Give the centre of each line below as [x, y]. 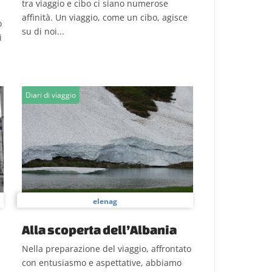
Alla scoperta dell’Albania [99, 229]
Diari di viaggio [51, 95]
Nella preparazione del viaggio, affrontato [107, 249]
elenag [105, 201]
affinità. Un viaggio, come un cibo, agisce [105, 17]
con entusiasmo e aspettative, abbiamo [102, 263]
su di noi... [43, 31]
